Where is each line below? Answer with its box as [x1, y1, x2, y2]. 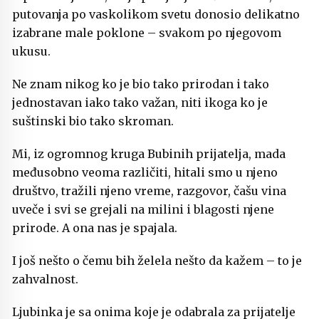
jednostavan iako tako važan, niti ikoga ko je [12, 95, 268, 110]
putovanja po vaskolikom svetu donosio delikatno [12, 7, 300, 22]
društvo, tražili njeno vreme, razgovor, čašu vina [12, 184, 286, 199]
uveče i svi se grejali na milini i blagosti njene [12, 202, 274, 217]
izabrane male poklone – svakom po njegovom [12, 26, 281, 41]
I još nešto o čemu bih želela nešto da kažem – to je [12, 253, 302, 268]
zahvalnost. [12, 272, 78, 287]
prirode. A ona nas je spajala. [12, 221, 177, 236]
